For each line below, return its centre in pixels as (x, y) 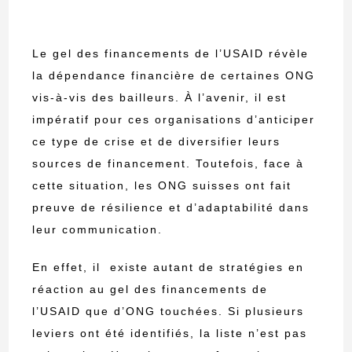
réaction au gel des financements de (150, 290)
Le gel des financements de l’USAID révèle (171, 54)
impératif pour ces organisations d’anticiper (174, 120)
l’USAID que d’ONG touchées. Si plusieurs (169, 312)
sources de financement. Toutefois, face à (169, 164)
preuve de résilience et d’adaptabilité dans (171, 208)
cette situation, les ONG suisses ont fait (162, 186)
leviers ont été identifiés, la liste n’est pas (170, 334)
